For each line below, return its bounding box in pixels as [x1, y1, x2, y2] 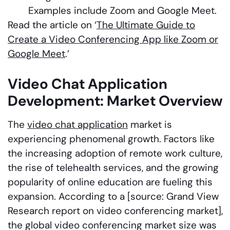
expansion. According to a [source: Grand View [8, 189, 219, 203]
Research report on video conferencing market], [8, 204, 223, 217]
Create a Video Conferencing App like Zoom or [8, 32, 218, 46]
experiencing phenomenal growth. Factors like [8, 132, 215, 145]
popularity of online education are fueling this [8, 175, 213, 188]
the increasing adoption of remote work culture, [8, 146, 222, 160]
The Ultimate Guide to [97, 18, 195, 31]
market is [128, 118, 172, 131]
